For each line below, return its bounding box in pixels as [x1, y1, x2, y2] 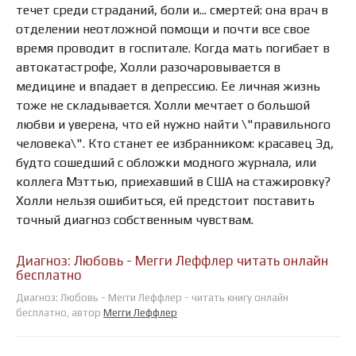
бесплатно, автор [16, 306, 103, 319]
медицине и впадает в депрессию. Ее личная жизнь [16, 78, 320, 94]
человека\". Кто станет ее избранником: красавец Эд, [16, 135, 334, 151]
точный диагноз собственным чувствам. [16, 211, 253, 227]
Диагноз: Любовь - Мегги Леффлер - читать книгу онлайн [16, 291, 288, 304]
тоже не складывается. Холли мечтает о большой [16, 97, 310, 113]
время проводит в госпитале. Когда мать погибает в [16, 40, 330, 56]
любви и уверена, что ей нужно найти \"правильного [16, 116, 331, 132]
